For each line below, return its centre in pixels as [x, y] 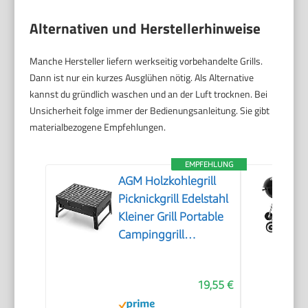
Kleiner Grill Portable [171, 216]
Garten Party [151, 288]
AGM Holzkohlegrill [167, 180]
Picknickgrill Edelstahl [174, 198]
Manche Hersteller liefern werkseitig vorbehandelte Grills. [146, 60]
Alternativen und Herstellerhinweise [145, 28]
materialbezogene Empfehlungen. [98, 126]
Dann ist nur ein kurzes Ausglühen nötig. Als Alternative [142, 77]
